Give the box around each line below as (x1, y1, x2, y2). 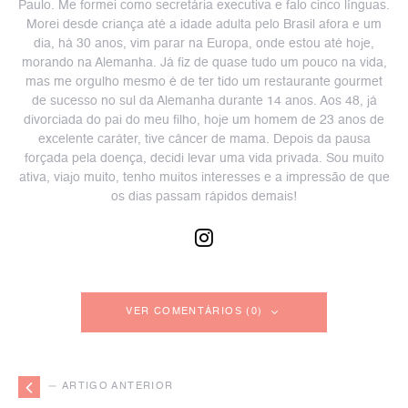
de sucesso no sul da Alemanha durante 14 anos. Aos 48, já (31, 95, 377, 107)
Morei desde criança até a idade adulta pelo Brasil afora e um (26, 18, 382, 31)
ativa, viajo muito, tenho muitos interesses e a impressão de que (18, 171, 390, 184)
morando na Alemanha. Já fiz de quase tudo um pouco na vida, (21, 56, 387, 69)
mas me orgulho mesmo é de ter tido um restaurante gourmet (25, 76, 382, 88)
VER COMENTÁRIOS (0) (126, 307, 263, 317)
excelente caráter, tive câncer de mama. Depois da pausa (37, 133, 371, 146)
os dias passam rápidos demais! (111, 190, 297, 203)
